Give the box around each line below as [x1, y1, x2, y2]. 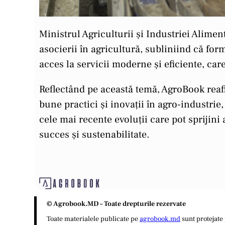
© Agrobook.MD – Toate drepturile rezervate [47, 199, 186, 209]
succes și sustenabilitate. [39, 128, 150, 141]
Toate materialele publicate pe [47, 214, 140, 224]
